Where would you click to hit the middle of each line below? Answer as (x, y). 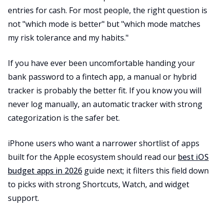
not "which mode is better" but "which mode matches (104, 24)
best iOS (193, 157)
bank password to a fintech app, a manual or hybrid (102, 77)
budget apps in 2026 (45, 171)
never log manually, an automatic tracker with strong (105, 104)
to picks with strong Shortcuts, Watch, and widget (99, 184)
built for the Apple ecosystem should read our (93, 157)
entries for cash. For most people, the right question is (108, 10)
